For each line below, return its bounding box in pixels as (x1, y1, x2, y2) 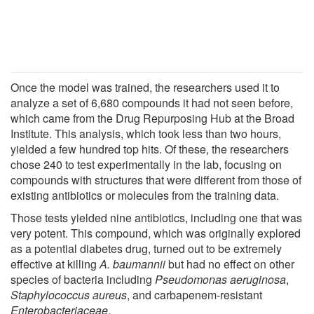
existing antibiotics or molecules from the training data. (11, 186, 279, 203)
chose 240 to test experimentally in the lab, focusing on (11, 156, 282, 172)
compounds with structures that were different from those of (11, 171, 301, 188)
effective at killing (11, 255, 100, 272)
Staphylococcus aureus (11, 286, 127, 303)
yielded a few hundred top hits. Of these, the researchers (11, 140, 289, 157)
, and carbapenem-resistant (127, 286, 262, 303)
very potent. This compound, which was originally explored (11, 224, 301, 241)
